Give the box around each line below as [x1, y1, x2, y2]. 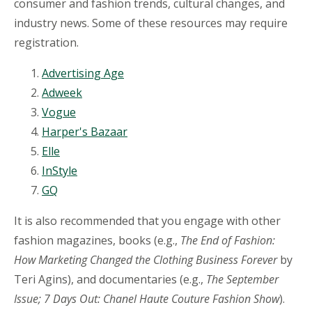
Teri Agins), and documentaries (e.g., [14, 271, 206, 287]
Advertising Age [42, 65, 124, 81]
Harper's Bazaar [42, 123, 127, 139]
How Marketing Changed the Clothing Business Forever [14, 251, 280, 267]
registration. [14, 34, 81, 50]
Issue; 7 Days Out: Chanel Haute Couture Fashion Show [14, 290, 279, 306]
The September [206, 271, 279, 287]
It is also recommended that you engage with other [14, 212, 281, 228]
